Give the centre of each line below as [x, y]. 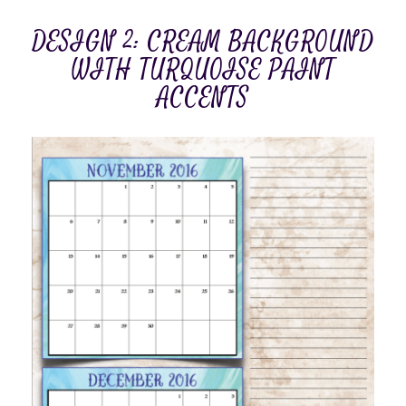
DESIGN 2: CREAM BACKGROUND [203, 43]
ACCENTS [203, 99]
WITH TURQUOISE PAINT [203, 71]
